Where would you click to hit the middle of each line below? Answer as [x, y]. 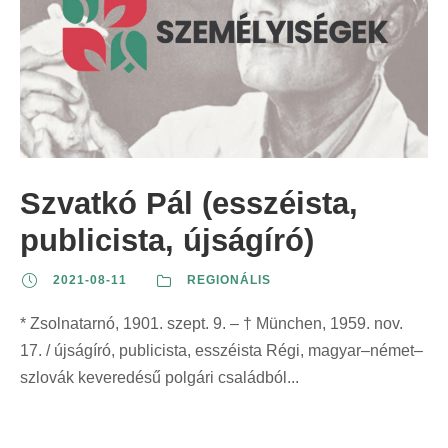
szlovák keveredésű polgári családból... [159, 378]
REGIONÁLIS [229, 280]
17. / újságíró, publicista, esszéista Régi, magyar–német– [221, 351]
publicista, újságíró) [167, 241]
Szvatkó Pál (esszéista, [189, 204]
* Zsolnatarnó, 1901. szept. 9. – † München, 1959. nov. [211, 324]
